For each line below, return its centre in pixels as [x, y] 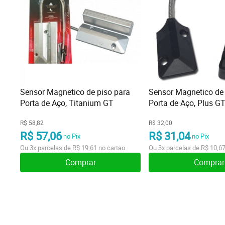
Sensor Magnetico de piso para [75, 92]
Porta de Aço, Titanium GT [67, 103]
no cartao [111, 148]
